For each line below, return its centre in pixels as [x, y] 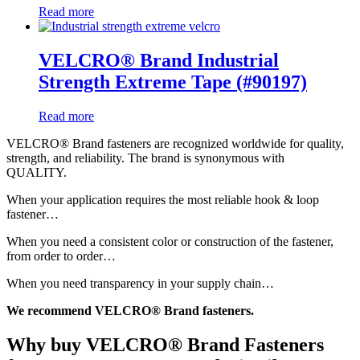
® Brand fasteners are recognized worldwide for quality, [202, 143]
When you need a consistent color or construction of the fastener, [172, 241]
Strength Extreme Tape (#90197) [173, 82]
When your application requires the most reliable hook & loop [163, 199]
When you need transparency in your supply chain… [140, 283]
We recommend [51, 310]
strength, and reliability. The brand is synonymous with [145, 157]
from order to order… [61, 256]
